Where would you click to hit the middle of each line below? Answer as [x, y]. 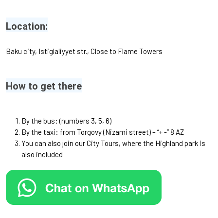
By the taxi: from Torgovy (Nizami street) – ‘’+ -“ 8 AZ [103, 132]
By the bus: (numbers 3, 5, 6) [66, 121]
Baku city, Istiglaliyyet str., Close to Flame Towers [84, 51]
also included [42, 154]
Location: [27, 26]
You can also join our [54, 143]
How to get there [44, 86]
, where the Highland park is [162, 143]
